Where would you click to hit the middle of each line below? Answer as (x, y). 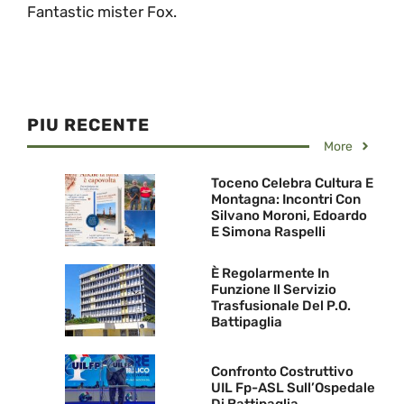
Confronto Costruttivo (282, 372)
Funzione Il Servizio (274, 290)
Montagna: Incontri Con (286, 200)
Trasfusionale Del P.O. (281, 306)
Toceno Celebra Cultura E (292, 184)
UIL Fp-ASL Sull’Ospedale (293, 388)
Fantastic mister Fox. (102, 11)
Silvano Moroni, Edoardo (289, 216)
